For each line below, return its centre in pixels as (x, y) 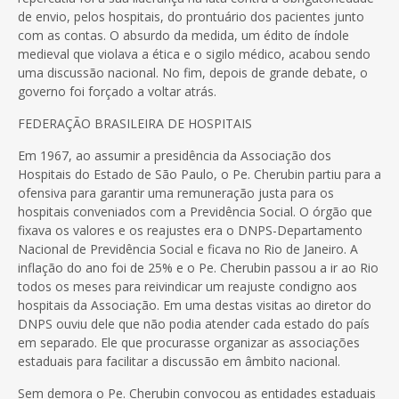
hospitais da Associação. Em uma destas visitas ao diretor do (195, 305)
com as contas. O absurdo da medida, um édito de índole (183, 35)
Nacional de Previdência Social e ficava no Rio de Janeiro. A (188, 248)
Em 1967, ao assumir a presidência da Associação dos (175, 155)
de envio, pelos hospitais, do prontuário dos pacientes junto (191, 16)
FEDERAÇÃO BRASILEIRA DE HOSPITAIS (135, 123)
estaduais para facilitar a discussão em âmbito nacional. (179, 361)
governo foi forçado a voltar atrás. (117, 91)
